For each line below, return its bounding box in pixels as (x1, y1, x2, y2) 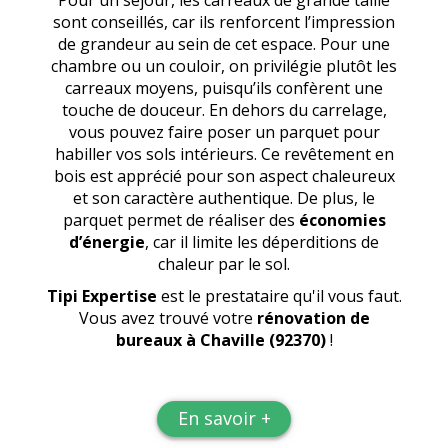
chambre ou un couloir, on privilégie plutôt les (51, 55, 397, 77)
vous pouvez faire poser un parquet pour (68, 121, 380, 143)
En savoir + (177, 406, 271, 431)
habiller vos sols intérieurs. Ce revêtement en (54, 143, 394, 165)
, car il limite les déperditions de (145, 231, 379, 253)
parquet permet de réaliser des (62, 209, 299, 231)
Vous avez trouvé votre (78, 307, 257, 329)
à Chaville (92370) (185, 329, 326, 351)
